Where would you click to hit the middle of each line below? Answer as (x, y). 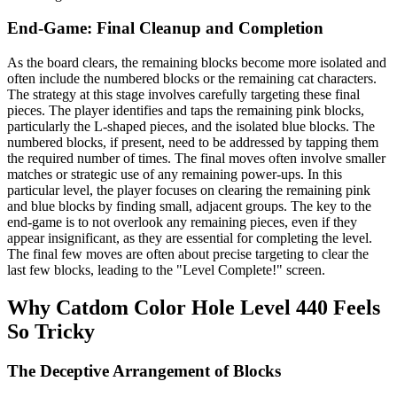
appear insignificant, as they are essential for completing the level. (190, 238)
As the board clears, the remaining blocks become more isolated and (197, 63)
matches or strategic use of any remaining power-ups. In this (175, 175)
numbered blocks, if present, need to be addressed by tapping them (193, 143)
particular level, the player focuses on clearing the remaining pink (189, 191)
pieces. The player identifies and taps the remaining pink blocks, (186, 111)
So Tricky (51, 332)
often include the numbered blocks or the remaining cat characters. (192, 79)
